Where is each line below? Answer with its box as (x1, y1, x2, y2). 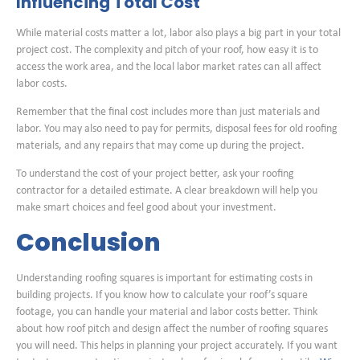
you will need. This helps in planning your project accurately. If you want (16, 339, 337, 352)
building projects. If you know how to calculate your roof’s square (16, 288, 308, 301)
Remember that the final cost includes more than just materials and (16, 106, 320, 119)
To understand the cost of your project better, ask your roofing (16, 168, 294, 181)
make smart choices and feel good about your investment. (16, 202, 276, 215)
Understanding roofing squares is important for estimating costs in (16, 272, 313, 284)
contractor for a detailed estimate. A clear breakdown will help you (16, 185, 317, 198)
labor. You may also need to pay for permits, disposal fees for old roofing (16, 123, 337, 136)
